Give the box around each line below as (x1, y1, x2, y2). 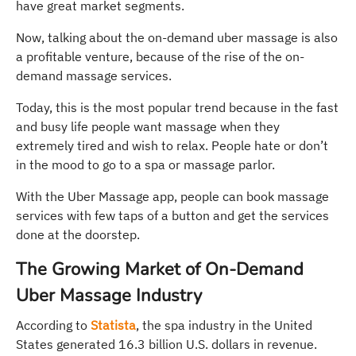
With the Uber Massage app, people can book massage (16, 188, 329, 204)
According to (16, 316, 91, 333)
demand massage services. (16, 67, 172, 83)
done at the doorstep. (16, 226, 140, 242)
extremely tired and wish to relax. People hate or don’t (16, 137, 328, 153)
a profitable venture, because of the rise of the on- (16, 48, 304, 64)
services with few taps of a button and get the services (16, 207, 329, 223)
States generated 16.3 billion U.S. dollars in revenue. (16, 335, 317, 352)
